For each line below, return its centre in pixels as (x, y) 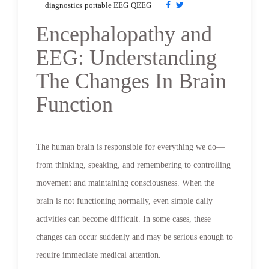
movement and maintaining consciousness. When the (125, 183)
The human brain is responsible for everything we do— (130, 147)
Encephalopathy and (124, 34)
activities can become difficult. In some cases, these (123, 219)
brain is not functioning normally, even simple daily (124, 201)
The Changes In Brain (131, 81)
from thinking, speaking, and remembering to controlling (133, 165)
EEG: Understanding (126, 57)
